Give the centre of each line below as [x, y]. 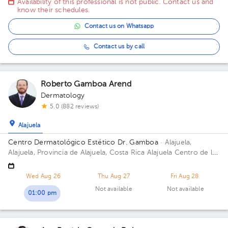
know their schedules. [54, 10]
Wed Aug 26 [43, 177]
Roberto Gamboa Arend [86, 84]
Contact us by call [119, 47]
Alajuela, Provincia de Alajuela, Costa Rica [78, 153]
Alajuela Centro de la [181, 153]
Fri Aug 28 [184, 177]
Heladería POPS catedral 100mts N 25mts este [86, 163]
